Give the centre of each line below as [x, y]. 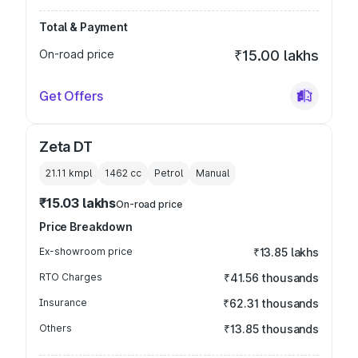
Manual [213, 173]
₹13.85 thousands [271, 329]
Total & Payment [84, 27]
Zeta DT [66, 147]
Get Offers [71, 96]
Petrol [169, 173]
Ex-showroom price [86, 251]
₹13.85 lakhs [286, 252]
